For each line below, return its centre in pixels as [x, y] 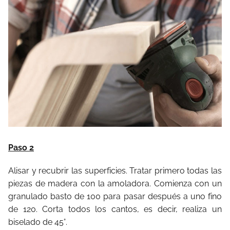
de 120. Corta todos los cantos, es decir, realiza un [115, 209]
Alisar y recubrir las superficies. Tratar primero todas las [115, 170]
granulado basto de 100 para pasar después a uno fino [115, 196]
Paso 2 [21, 147]
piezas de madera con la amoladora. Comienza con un [115, 183]
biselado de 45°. [38, 222]
